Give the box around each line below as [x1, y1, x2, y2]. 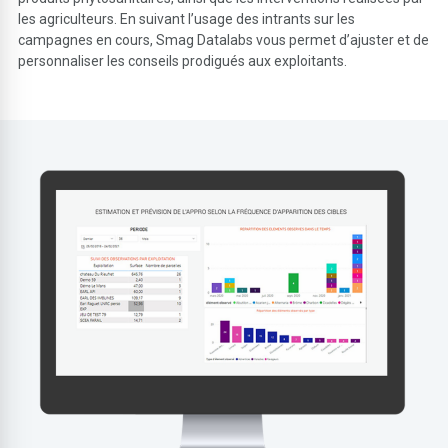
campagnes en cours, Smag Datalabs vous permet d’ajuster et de [18, 31, 430, 48]
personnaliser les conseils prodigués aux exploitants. [18, 52, 348, 69]
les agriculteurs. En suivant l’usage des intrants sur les [18, 10, 356, 27]
